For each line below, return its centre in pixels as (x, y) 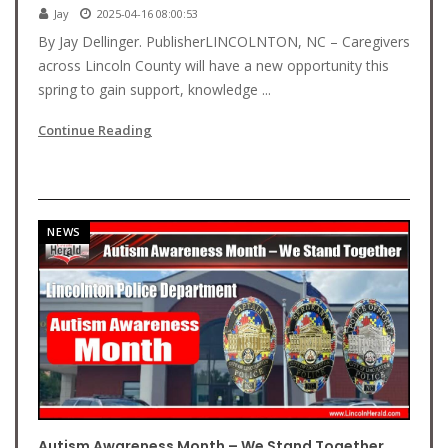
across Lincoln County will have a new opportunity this (213, 65)
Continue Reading (95, 130)
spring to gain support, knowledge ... (154, 89)
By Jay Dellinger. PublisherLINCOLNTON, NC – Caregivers (224, 41)
